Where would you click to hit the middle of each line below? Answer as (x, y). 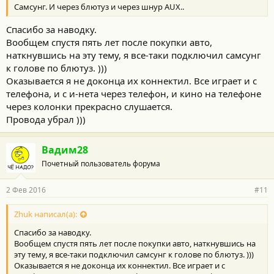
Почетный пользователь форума (101, 163)
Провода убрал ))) (46, 119)
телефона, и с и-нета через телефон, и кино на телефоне (134, 93)
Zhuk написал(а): (46, 214)
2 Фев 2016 (26, 190)
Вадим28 (65, 150)
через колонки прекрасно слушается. (89, 106)
